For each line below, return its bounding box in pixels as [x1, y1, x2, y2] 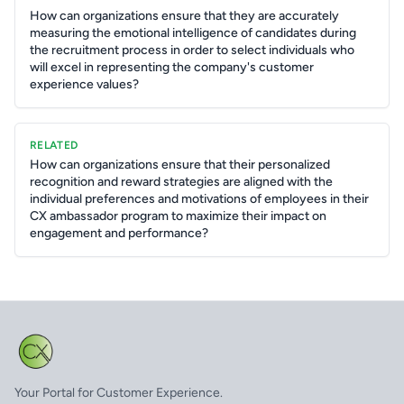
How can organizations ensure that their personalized [30, 157, 330, 172]
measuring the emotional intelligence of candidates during [30, 25, 356, 41]
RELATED [30, 139, 78, 151]
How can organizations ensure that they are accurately [30, 8, 339, 23]
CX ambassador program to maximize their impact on [30, 208, 326, 224]
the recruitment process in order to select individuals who [30, 42, 354, 58]
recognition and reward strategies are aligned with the [30, 174, 333, 189]
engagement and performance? [30, 225, 208, 241]
